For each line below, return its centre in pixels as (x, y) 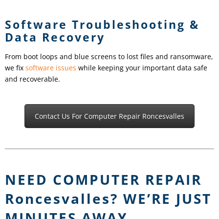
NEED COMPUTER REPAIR (103, 179)
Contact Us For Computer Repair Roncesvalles (109, 116)
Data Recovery (55, 37)
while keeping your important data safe (142, 68)
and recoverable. (33, 79)
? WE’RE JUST (161, 198)
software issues (51, 68)
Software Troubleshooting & (102, 25)
